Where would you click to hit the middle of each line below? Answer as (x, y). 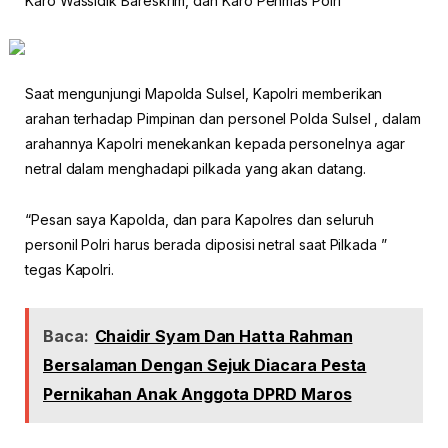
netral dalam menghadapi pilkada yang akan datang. (195, 169)
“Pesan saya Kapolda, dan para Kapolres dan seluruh (199, 220)
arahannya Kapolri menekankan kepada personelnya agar (215, 144)
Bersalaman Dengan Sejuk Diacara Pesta (205, 365)
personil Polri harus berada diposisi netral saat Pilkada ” (206, 245)
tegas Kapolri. (70, 270)
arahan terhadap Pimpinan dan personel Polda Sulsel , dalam (223, 119)
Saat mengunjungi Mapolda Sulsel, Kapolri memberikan (204, 94)
